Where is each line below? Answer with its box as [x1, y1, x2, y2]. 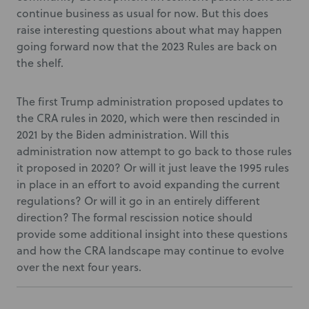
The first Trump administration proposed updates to [17, 94, 283, 109]
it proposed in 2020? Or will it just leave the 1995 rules [17, 160, 289, 175]
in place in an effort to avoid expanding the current [17, 177, 280, 192]
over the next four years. [17, 259, 141, 275]
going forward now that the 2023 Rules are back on [17, 39, 277, 54]
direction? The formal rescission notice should [17, 210, 252, 225]
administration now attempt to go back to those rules [17, 143, 292, 159]
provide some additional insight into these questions [17, 226, 288, 241]
